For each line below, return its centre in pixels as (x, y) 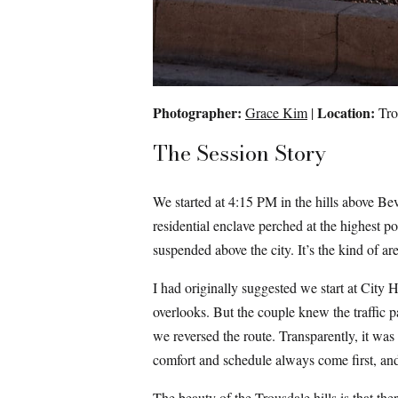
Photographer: (197, 113)
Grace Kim (276, 113)
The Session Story (239, 154)
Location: (346, 113)
